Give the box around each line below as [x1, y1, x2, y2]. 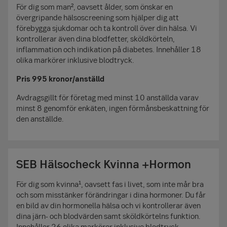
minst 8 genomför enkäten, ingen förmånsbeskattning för [16, 102, 209, 113]
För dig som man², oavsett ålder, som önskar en [16, 1, 173, 12]
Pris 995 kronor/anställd [16, 73, 104, 84]
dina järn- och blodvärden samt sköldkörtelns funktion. [16, 210, 201, 221]
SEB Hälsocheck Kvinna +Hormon [16, 156, 191, 171]
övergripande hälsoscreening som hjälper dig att [16, 12, 179, 22]
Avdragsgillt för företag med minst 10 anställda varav [16, 92, 199, 102]
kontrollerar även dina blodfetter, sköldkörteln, [16, 33, 175, 44]
